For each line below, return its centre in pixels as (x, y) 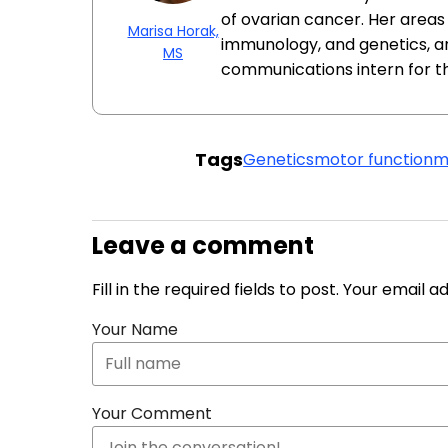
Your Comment (152, 413)
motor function (374, 159)
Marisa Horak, (173, 31)
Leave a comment (203, 245)
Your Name (135, 329)
